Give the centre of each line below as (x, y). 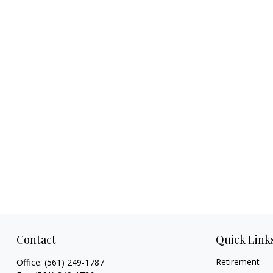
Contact (36, 240)
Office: (30, 263)
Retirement (238, 262)
